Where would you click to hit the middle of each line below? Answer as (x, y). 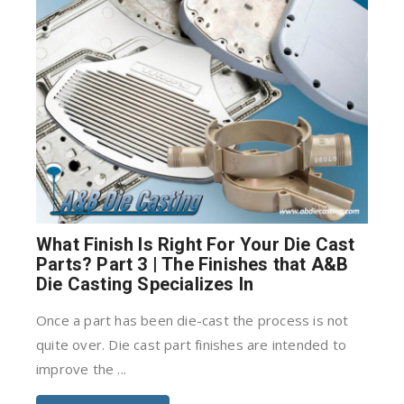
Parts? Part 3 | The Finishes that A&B (193, 264)
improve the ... (81, 369)
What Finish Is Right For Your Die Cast (196, 244)
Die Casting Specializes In (145, 284)
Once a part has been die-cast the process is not (193, 320)
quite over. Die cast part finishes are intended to (192, 344)
